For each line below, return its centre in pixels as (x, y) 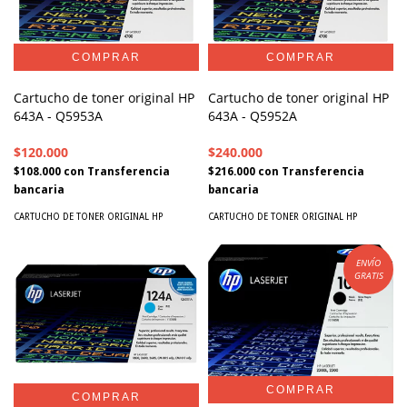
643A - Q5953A (58, 115)
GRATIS (368, 276)
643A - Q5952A (253, 115)
